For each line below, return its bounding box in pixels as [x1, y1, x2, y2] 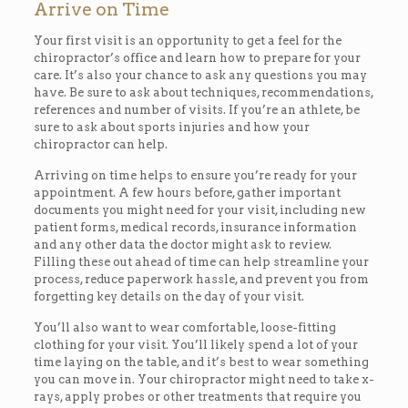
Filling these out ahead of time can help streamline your [33, 254, 369, 269]
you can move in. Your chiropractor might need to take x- [33, 372, 374, 386]
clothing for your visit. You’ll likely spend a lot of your [33, 337, 358, 352]
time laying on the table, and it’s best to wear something [33, 354, 369, 369]
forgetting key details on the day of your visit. [33, 289, 304, 303]
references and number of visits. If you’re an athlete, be [33, 102, 360, 117]
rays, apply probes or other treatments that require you [33, 389, 362, 403]
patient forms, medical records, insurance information [33, 219, 357, 234]
